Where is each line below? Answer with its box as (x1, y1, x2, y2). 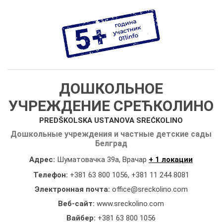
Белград (95, 138, 127, 148)
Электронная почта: (34, 184, 112, 194)
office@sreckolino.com (111, 184, 188, 194)
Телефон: (33, 170, 70, 179)
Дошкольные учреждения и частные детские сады (10, 129, 212, 139)
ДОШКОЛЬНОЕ (59, 79, 163, 97)
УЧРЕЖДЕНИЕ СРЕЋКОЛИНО (8, 97, 214, 114)
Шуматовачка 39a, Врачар (57, 155, 149, 164)
